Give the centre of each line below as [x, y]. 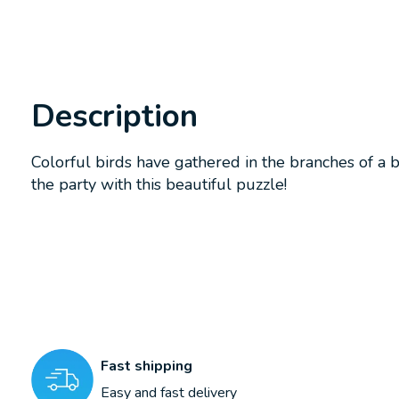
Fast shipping [147, 366]
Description [114, 117]
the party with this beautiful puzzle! [159, 185]
